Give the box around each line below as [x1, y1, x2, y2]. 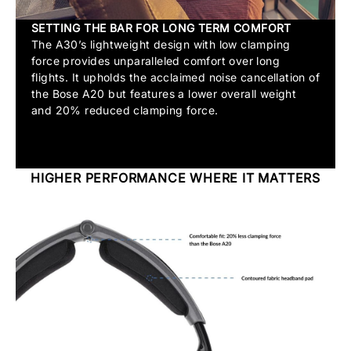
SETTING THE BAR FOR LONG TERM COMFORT [31, 21, 291, 35]
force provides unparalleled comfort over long [31, 54, 280, 68]
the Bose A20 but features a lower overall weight [31, 87, 297, 101]
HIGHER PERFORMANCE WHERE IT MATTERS [31, 170, 320, 186]
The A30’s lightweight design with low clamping [31, 38, 291, 52]
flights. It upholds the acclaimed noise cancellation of [31, 71, 320, 85]
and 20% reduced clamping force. [31, 103, 219, 118]
